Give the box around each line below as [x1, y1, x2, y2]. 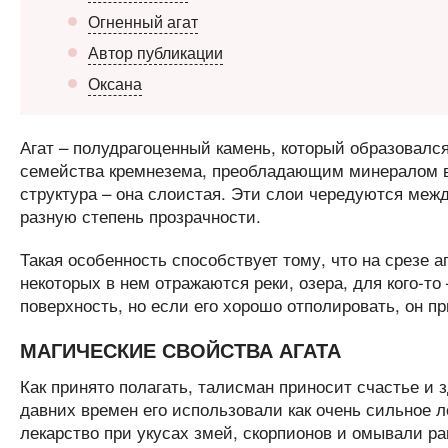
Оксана [87, 72, 142, 95]
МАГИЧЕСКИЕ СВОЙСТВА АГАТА [19, 335, 341, 364]
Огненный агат [87, 10, 198, 33]
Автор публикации [87, 41, 223, 64]
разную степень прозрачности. [19, 203, 261, 228]
